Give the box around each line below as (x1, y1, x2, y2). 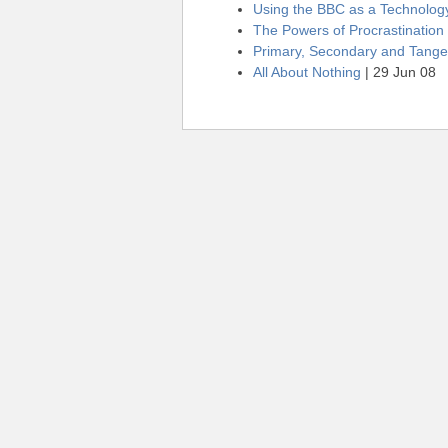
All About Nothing (253, 64, 361, 80)
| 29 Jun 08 (361, 64, 436, 80)
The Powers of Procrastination (253, 22, 444, 38)
